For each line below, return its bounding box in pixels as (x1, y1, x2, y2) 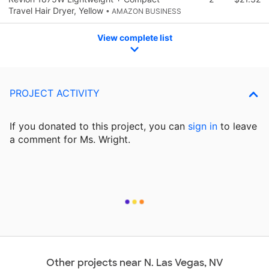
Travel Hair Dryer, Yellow (8, 5, 106, 16)
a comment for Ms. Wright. (10, 133, 130, 146)
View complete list (97, 32, 172, 43)
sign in (188, 120, 217, 133)
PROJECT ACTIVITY (10, 87, 100, 100)
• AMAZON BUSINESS (106, 6, 181, 16)
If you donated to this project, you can (10, 120, 188, 133)
